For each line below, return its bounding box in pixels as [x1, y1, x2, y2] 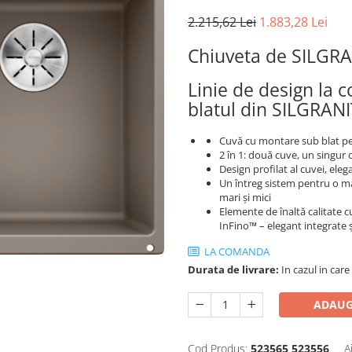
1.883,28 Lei [259, 13, 328, 31]
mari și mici [219, 190, 271, 204]
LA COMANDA [202, 244, 269, 258]
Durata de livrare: [188, 262, 279, 277]
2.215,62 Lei [188, 13, 256, 31]
